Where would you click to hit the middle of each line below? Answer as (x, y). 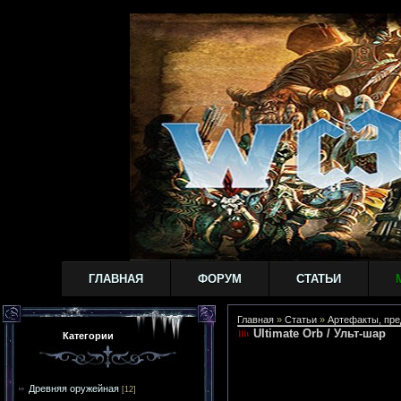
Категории (88, 336)
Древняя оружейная (74, 388)
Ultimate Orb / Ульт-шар (320, 333)
